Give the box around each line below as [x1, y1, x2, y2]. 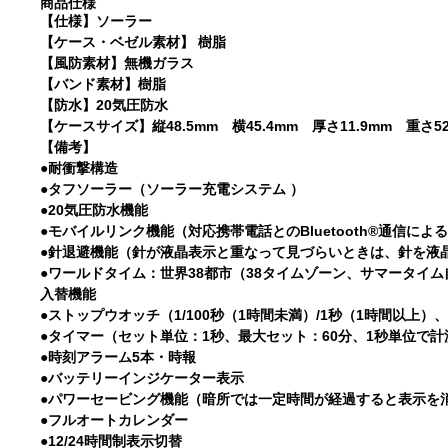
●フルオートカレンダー [40, 412, 189, 428]
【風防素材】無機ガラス [40, 55, 195, 71]
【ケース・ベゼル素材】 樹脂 [40, 34, 227, 50]
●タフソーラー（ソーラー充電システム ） [40, 181, 305, 197]
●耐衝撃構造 [40, 160, 119, 176]
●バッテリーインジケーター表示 [40, 370, 245, 386]
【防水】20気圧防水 [40, 97, 169, 113]
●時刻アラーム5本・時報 [40, 349, 197, 365]
